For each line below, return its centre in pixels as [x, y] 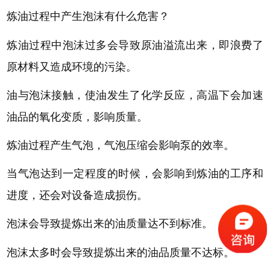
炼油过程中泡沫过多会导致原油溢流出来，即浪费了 [135, 45]
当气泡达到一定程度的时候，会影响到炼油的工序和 [135, 174]
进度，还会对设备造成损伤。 [77, 196]
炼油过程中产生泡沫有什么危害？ [88, 17]
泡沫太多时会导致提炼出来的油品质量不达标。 [121, 252]
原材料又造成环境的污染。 [72, 67]
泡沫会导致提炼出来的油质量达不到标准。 [110, 224]
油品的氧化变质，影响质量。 [77, 117]
